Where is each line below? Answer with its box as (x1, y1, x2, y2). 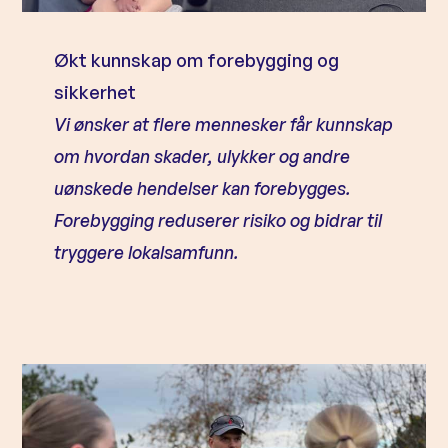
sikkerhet (54, 81, 137, 103)
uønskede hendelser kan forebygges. (54, 177, 352, 199)
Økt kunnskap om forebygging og (54, 49, 340, 71)
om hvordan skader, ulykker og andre (54, 145, 351, 167)
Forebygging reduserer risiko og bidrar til (54, 209, 383, 231)
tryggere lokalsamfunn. (54, 241, 240, 263)
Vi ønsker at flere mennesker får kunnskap (54, 113, 394, 135)
